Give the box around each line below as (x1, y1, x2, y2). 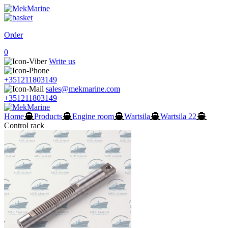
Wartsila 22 (160, 112, 196, 121)
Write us (49, 57, 75, 66)
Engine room (72, 112, 114, 121)
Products (34, 112, 62, 121)
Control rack (4, 121, 44, 130)
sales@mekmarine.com (46, 84, 120, 93)
